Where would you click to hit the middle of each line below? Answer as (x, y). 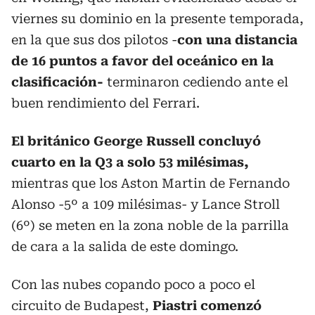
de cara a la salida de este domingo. (125, 246)
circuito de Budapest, (82, 306)
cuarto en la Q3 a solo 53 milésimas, (130, 162)
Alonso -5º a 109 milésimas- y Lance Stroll (146, 204)
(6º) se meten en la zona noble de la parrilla (150, 225)
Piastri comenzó (207, 306)
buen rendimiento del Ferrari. (105, 103)
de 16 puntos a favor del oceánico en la (142, 61)
